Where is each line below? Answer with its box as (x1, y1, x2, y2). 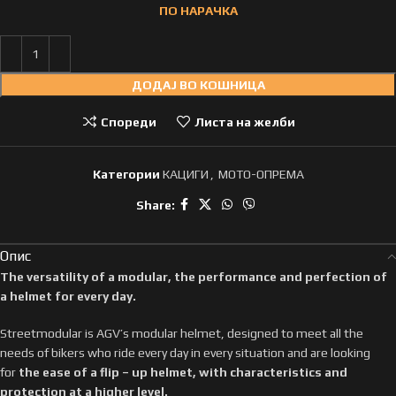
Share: (135, 197, 175, 212)
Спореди (101, 114, 156, 129)
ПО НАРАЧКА (158, 4, 238, 18)
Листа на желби (194, 114, 295, 129)
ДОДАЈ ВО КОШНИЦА (131, 78, 265, 92)
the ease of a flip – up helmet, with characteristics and (19, 365, 347, 379)
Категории (92, 167, 160, 181)
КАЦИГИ (162, 167, 209, 181)
